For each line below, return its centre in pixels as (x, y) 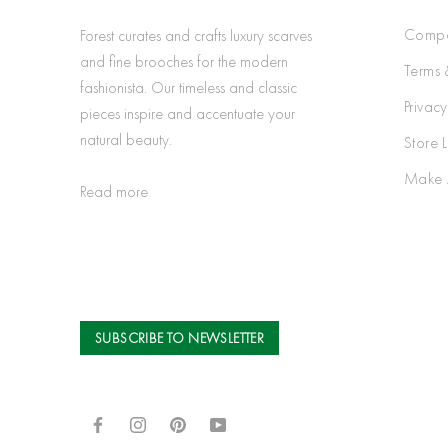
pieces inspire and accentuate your (187, 114)
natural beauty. (126, 140)
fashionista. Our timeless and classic (188, 88)
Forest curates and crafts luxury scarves (196, 36)
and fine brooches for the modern (184, 62)
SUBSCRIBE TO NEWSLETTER (180, 337)
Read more (114, 191)
